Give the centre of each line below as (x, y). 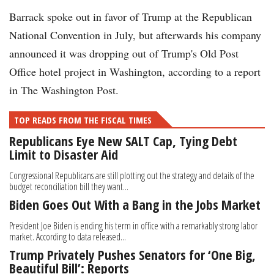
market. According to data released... (68, 237)
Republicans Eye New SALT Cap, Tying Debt (123, 141)
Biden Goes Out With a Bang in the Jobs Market (135, 205)
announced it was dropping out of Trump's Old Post (124, 54)
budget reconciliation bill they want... (69, 187)
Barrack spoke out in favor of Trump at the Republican (131, 17)
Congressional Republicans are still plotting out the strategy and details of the (132, 176)
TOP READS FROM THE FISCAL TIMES (83, 120)
